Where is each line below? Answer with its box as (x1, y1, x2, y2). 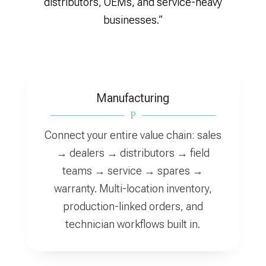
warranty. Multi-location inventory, (53, 182, 212, 195)
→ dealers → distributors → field (56, 147, 210, 159)
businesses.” (103, 14, 163, 26)
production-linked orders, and (62, 200, 203, 213)
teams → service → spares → (62, 164, 204, 177)
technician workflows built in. (65, 218, 201, 230)
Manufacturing (96, 91, 170, 105)
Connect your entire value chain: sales (44, 129, 221, 141)
